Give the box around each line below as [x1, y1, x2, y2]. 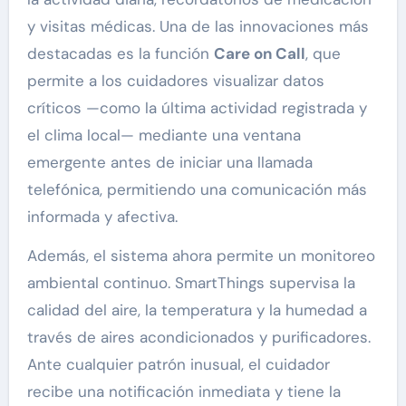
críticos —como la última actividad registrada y [26, 98, 367, 119]
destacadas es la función [26, 43, 214, 64]
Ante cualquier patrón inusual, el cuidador [26, 354, 330, 375]
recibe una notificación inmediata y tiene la [26, 382, 341, 402]
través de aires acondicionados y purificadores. [26, 327, 371, 348]
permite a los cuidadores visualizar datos [26, 71, 324, 92]
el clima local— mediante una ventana [26, 125, 301, 146]
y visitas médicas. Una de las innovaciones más [26, 16, 369, 37]
